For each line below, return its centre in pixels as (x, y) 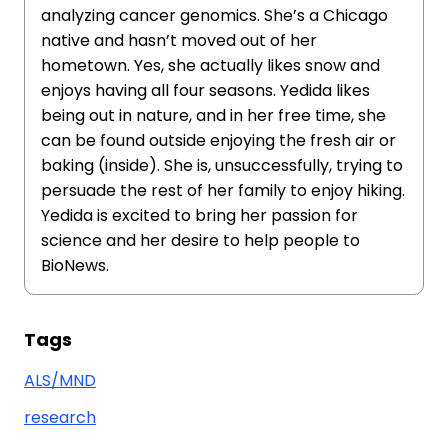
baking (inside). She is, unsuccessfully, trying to (222, 165)
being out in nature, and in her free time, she (213, 115)
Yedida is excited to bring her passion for (199, 215)
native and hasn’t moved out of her (179, 40)
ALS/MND (60, 380)
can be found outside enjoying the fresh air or (218, 140)
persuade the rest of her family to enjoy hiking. (223, 190)
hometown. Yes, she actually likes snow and (210, 65)
